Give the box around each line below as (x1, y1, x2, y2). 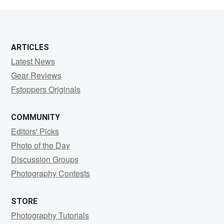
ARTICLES (11, 42, 49, 52)
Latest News (11, 55, 55, 67)
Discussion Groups (11, 153, 78, 165)
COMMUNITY (11, 112, 60, 122)
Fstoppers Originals (11, 83, 80, 95)
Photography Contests (11, 167, 90, 179)
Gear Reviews (11, 69, 61, 81)
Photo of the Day (11, 139, 70, 151)
